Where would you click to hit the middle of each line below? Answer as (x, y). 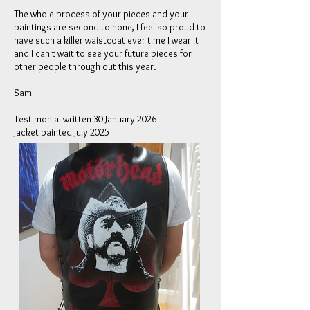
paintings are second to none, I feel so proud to (110, 27)
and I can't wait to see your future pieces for (103, 53)
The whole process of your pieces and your (101, 14)
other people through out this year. (85, 66)
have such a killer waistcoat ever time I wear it (106, 40)
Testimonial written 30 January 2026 (85, 119)
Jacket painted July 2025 (62, 132)
